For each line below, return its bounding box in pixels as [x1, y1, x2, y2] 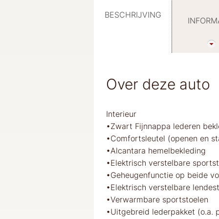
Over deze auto [106, 75, 210, 93]
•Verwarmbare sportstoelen [106, 194, 208, 204]
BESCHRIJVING [104, 9, 161, 20]
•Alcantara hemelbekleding [106, 145, 206, 155]
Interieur [106, 109, 136, 119]
